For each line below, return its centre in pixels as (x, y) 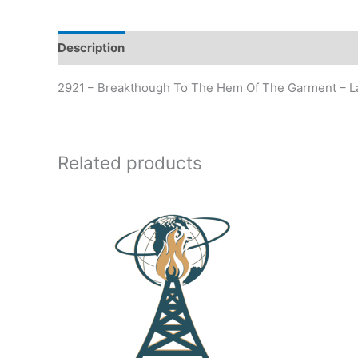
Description (91, 48)
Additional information (205, 48)
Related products (130, 162)
